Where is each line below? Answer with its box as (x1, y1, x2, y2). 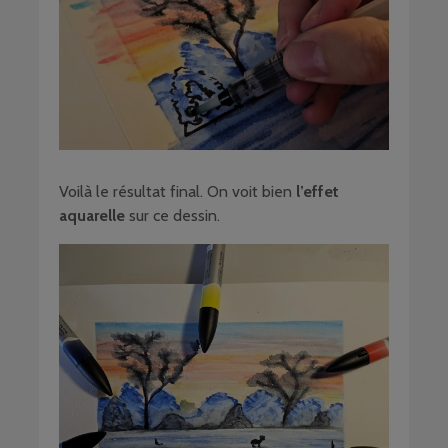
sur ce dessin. (125, 205, 220, 225)
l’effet (296, 181, 339, 201)
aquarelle (59, 205, 125, 225)
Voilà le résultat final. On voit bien (59, 181, 296, 201)
